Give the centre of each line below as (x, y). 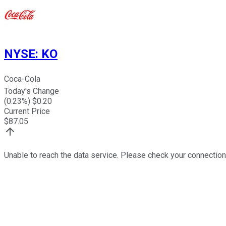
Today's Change (32, 91)
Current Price (27, 111)
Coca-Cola (22, 79)
